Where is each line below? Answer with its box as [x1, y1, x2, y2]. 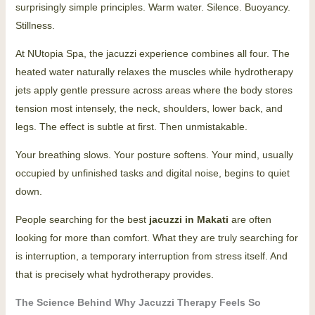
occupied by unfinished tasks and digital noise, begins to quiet [15, 167, 290, 179]
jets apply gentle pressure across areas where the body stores [15, 84, 292, 96]
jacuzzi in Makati [148, 213, 229, 225]
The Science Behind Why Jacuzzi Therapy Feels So [15, 296, 261, 308]
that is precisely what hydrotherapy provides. [15, 268, 214, 280]
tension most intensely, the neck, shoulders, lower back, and [15, 102, 283, 114]
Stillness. [15, 19, 55, 31]
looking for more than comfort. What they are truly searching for [15, 231, 298, 243]
